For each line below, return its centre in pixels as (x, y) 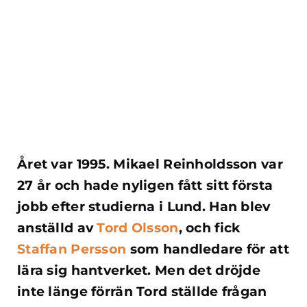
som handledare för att (208, 249)
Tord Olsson (138, 228)
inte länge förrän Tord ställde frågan (142, 292)
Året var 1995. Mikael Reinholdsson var (150, 164)
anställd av (57, 228)
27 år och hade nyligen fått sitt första (145, 186)
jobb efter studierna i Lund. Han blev (144, 207)
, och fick (209, 228)
